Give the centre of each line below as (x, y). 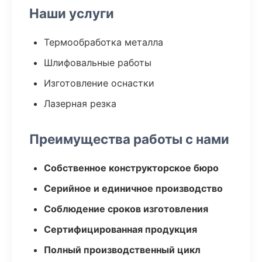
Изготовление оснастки (99, 83)
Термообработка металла (104, 42)
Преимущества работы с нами (129, 139)
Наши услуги (72, 13)
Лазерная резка (80, 104)
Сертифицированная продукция (120, 229)
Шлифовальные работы (98, 63)
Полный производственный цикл (122, 250)
